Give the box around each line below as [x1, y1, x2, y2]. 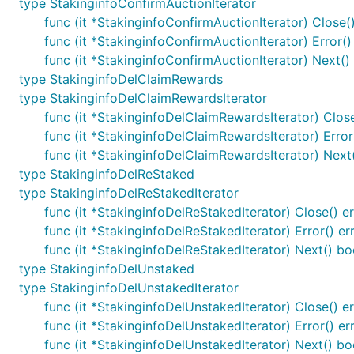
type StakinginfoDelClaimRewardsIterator [19, 90, 267, 106]
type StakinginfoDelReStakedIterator [19, 185, 239, 201]
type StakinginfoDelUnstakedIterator [19, 280, 239, 296]
